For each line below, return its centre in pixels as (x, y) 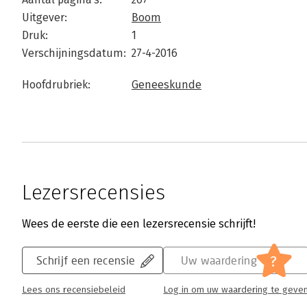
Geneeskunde (167, 85)
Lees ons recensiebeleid (74, 290)
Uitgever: (45, 17)
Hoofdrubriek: (56, 85)
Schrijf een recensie (86, 260)
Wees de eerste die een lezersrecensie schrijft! (139, 224)
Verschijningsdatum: (74, 53)
